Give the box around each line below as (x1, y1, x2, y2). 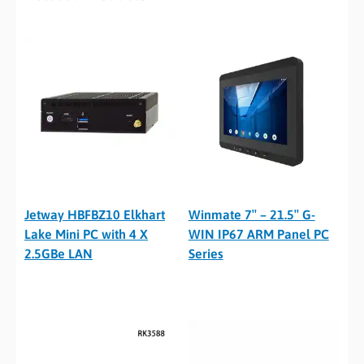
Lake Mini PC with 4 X (24, 227, 148, 242)
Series (188, 246, 223, 262)
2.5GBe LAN (24, 246, 93, 262)
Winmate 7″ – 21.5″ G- (188, 207, 315, 223)
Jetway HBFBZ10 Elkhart (24, 207, 165, 223)
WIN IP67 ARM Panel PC (188, 227, 329, 242)
